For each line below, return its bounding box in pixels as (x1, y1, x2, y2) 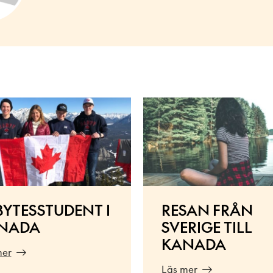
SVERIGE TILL (161, 216, 252, 237)
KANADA (161, 233, 226, 254)
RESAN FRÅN (161, 199, 253, 220)
